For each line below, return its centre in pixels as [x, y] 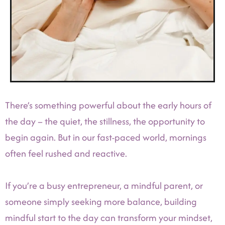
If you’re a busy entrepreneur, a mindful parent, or [104, 186]
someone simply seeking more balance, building [101, 202]
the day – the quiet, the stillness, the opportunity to [105, 121]
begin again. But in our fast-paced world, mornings [106, 137]
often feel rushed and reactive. [66, 153]
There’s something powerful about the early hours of [108, 105]
